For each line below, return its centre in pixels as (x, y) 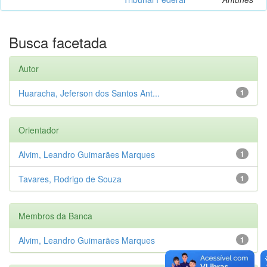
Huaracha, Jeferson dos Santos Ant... (89, 93)
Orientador (39, 130)
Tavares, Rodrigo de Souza (70, 178)
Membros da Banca (55, 215)
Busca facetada (58, 42)
